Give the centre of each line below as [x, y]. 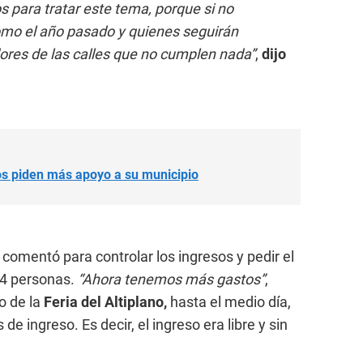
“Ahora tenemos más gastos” [171, 279]
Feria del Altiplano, [107, 301]
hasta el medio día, [231, 301]
